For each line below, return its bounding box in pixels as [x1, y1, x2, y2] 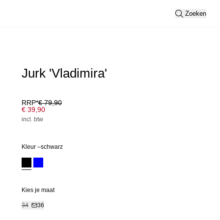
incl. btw [22, 116, 43, 123]
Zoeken [185, 10, 206, 17]
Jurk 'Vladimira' [22, 66, 107, 81]
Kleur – [22, 143, 41, 150]
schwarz [41, 143, 63, 150]
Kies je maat [22, 187, 55, 193]
